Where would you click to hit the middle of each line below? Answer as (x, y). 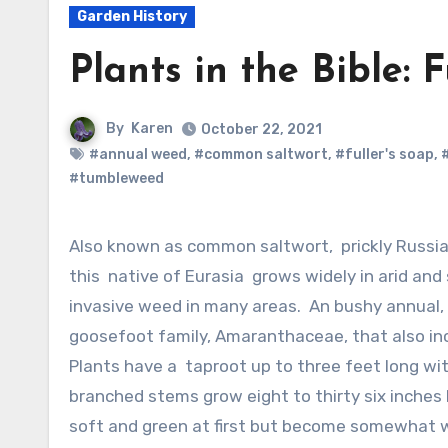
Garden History (132, 16)
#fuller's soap (384, 154)
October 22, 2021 (261, 129)
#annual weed (138, 154)
